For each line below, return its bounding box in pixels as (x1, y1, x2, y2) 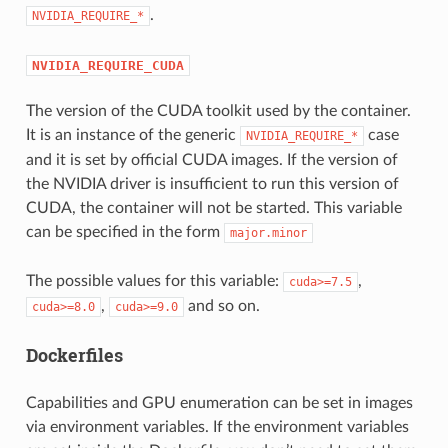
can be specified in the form (25, 223, 224, 240)
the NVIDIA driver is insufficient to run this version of (25, 175, 399, 192)
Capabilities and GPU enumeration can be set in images (25, 394, 413, 411)
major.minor (229, 225, 307, 240)
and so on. (183, 297, 260, 314)
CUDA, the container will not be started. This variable (25, 199, 402, 216)
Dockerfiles (25, 342, 123, 367)
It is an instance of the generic (25, 126, 240, 143)
